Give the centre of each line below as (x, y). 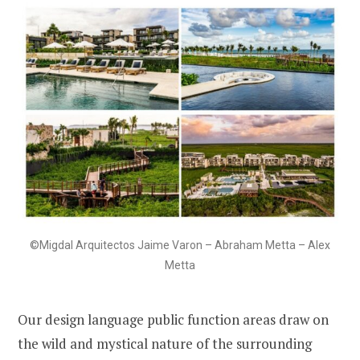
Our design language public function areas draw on (173, 320)
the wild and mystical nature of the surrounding (165, 344)
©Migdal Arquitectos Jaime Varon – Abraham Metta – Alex (180, 245)
